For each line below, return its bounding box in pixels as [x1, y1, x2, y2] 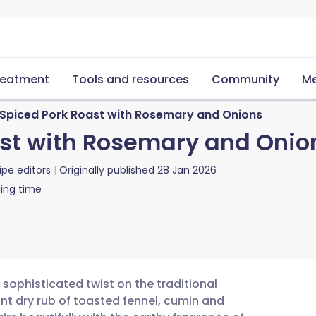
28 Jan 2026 [157, 163, 217, 177]
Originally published [59, 163, 154, 177]
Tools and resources [72, 71, 189, 87]
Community [212, 71, 279, 87]
